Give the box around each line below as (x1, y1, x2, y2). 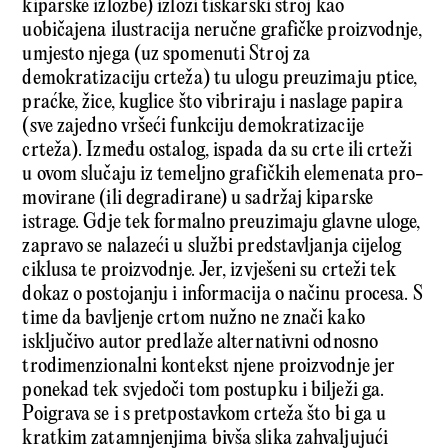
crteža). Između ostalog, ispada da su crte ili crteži (22, 139, 412, 163)
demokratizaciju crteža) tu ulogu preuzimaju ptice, (22, 67, 418, 91)
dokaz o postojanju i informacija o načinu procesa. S (22, 283, 423, 307)
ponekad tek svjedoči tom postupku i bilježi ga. (22, 379, 385, 403)
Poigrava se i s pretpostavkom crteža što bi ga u (22, 403, 387, 427)
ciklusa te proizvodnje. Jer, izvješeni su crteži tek (22, 259, 396, 283)
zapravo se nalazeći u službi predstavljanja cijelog (22, 235, 402, 259)
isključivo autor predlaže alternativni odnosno (22, 331, 379, 355)
